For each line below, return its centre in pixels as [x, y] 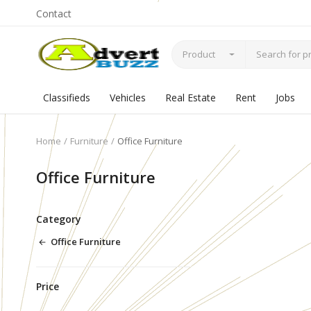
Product [199, 54]
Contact [54, 14]
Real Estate [191, 98]
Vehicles [128, 98]
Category [59, 219]
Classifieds [67, 98]
